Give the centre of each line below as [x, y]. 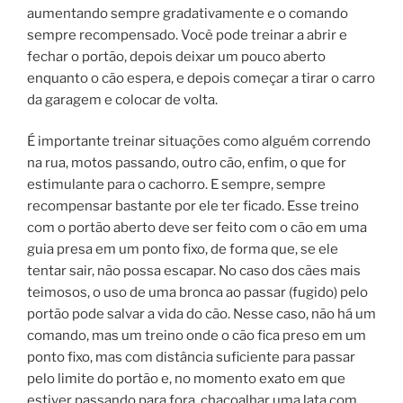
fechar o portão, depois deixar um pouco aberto [176, 56]
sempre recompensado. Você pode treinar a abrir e [187, 35]
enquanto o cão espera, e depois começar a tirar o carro [201, 78]
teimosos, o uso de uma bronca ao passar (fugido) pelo [197, 292]
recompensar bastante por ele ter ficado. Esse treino [193, 206]
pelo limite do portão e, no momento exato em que [186, 379]
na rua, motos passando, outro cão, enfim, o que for [187, 163]
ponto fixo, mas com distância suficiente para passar [191, 357]
